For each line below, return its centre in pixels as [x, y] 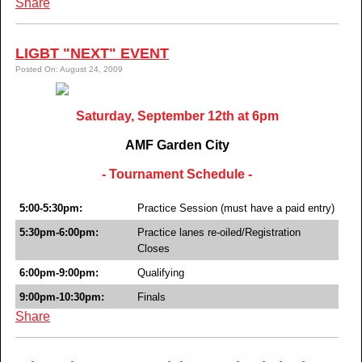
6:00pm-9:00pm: [59, 272]
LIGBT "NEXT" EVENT [92, 53]
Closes [154, 248]
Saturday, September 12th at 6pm [177, 116]
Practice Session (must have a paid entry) [236, 208]
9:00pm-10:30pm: [62, 297]
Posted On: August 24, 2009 [69, 69]
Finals [152, 297]
